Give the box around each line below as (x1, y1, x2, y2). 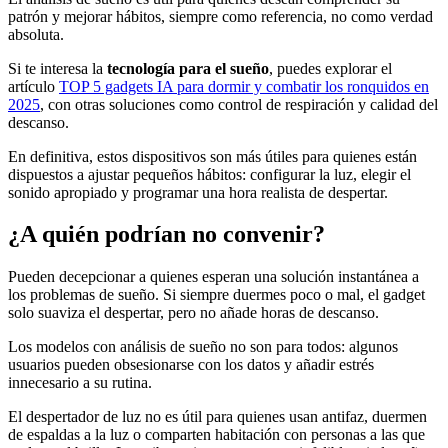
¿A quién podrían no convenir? (8, 221, 325, 248)
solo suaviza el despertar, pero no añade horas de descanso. (8, 304, 379, 322)
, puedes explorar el (269, 59, 392, 77)
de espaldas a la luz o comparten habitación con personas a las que (8, 426, 425, 444)
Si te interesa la (8, 59, 107, 77)
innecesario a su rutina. (8, 374, 152, 392)
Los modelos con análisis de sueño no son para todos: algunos (8, 338, 398, 356)
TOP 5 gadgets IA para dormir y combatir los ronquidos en (59, 77, 429, 95)
